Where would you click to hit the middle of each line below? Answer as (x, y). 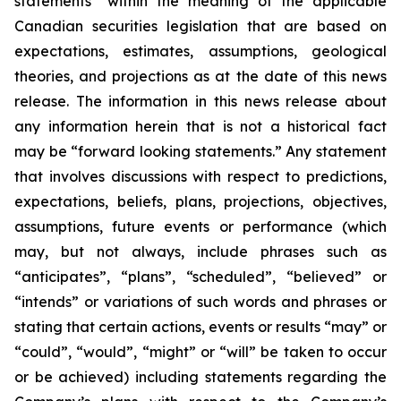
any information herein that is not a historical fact (200, 126)
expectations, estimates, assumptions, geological (200, 51)
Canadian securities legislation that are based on (200, 26)
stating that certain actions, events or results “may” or (200, 327)
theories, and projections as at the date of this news (200, 76)
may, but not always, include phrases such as (200, 252)
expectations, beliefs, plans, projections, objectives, (200, 201)
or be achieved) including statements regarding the (200, 377)
